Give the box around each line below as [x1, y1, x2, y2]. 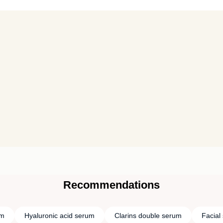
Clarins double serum [114, 211, 182, 220]
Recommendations [63, 178, 160, 191]
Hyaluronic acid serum [24, 211, 95, 220]
